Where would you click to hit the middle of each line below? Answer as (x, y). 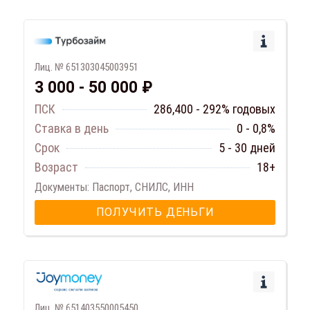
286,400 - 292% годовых (215, 109)
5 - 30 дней (247, 148)
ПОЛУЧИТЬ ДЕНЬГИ (155, 212)
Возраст (56, 167)
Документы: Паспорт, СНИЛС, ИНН (114, 188)
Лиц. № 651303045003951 (86, 67)
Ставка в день (72, 129)
